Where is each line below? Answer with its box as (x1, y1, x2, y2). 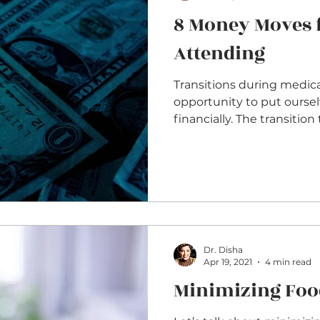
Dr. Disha (204, 244, 243, 255)
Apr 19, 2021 (204, 256, 252, 267)
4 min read (265, 256, 311, 267)
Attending (174, 39, 265, 68)
